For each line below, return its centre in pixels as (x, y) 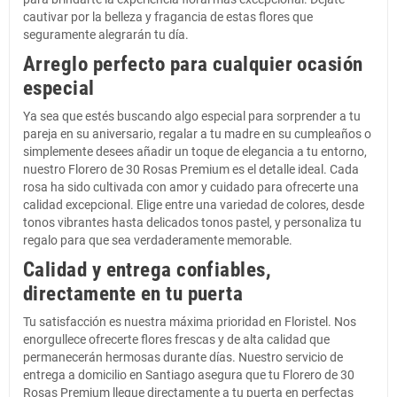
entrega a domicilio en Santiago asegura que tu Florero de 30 (189, 374)
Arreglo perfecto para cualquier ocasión (193, 64)
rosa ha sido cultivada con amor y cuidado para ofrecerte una (191, 187)
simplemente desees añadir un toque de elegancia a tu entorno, (195, 151)
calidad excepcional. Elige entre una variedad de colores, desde (194, 204)
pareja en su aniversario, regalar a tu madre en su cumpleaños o (197, 133)
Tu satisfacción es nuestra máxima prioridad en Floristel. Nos (190, 321)
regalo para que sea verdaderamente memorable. (158, 240)
